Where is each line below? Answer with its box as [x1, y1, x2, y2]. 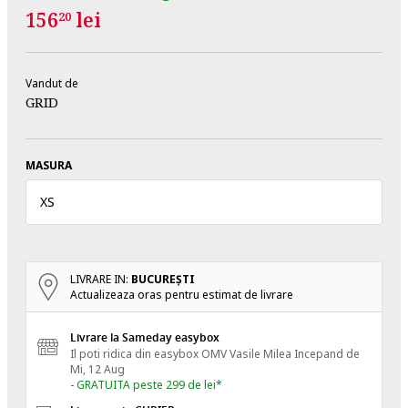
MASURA [25, 157, 72, 173]
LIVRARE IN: [70, 270, 131, 287]
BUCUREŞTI [131, 270, 195, 287]
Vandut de [25, 75, 78, 91]
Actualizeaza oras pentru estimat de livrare [70, 286, 293, 302]
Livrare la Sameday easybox [70, 329, 219, 346]
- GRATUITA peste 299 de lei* [70, 376, 222, 393]
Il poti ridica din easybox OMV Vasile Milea [70, 345, 294, 362]
